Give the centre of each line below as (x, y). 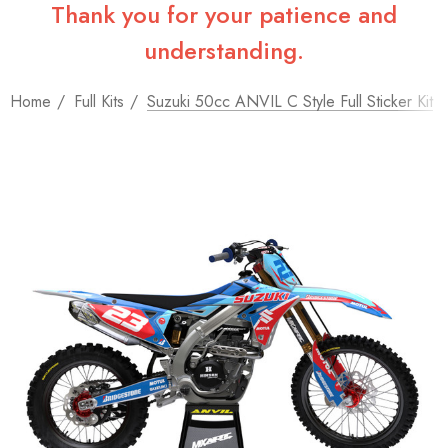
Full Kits (99, 101)
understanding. (224, 50)
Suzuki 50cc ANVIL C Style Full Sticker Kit (290, 101)
